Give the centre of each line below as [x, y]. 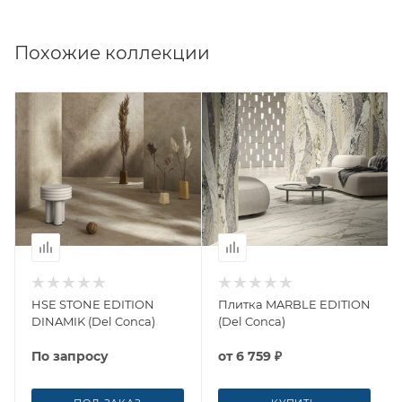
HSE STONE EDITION [93, 304]
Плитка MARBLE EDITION [294, 304]
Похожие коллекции [112, 52]
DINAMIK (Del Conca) [93, 321]
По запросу [70, 356]
